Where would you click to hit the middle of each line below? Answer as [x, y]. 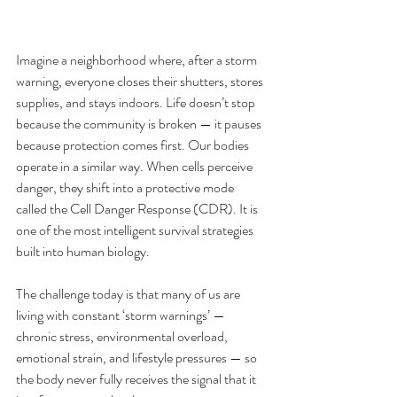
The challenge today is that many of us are [129, 294]
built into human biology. [83, 251]
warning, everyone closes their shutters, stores [141, 81]
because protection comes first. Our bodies [134, 145]
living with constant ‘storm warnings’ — [122, 315]
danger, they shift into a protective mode [126, 187]
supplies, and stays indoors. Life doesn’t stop [137, 102]
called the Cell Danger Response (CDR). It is [138, 209]
